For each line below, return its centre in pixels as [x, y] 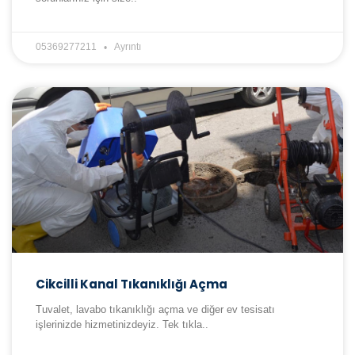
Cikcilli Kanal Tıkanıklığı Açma [132, 284]
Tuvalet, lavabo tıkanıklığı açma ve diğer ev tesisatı [155, 310]
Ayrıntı [128, 47]
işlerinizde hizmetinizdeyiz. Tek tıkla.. [122, 325]
